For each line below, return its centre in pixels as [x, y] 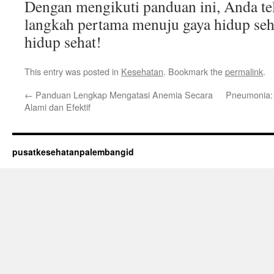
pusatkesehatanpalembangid [73, 152]
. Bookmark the [194, 71]
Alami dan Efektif [57, 107]
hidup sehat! [63, 42]
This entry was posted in [73, 71]
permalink [244, 71]
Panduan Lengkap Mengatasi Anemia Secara [123, 94]
